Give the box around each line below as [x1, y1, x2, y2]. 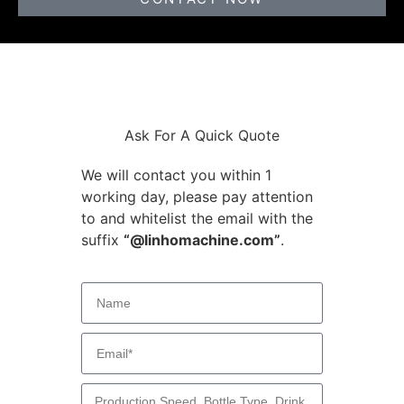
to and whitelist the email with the [81, 209, 313, 228]
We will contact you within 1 [81, 166, 271, 185]
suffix [81, 231, 124, 250]
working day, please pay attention [81, 188, 313, 207]
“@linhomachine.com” [124, 231, 280, 250]
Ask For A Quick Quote [124, 126, 280, 145]
